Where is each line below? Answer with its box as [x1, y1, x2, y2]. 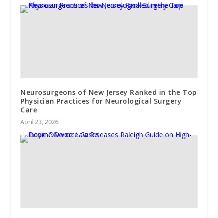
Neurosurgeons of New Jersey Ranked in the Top [20, 87, 197, 97]
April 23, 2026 [20, 117, 59, 126]
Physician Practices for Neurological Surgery [20, 96, 182, 106]
